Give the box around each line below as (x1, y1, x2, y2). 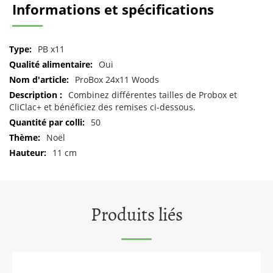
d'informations (9, 67, 68, 79)
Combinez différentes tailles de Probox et (68, 89, 237, 101)
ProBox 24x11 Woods (75, 74, 159, 86)
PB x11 (38, 43, 65, 55)
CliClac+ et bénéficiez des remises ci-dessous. (9, 101, 196, 113)
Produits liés (90, 202, 183, 227)
